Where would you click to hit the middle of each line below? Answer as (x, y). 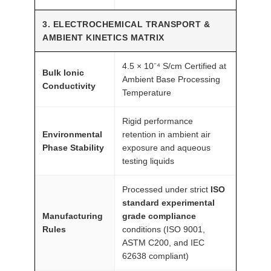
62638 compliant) (155, 256)
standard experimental (168, 202)
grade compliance (159, 216)
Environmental (72, 134)
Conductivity (69, 86)
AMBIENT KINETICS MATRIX (103, 37)
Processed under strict (166, 189)
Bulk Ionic (63, 72)
